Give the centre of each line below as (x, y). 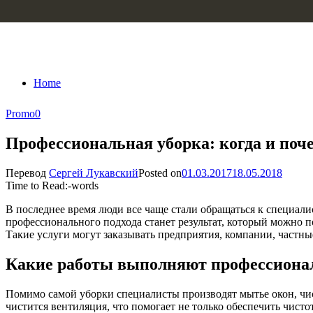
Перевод (27, 173)
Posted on (160, 173)
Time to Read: (37, 185)
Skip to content (39, 12)
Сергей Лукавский (94, 173)
